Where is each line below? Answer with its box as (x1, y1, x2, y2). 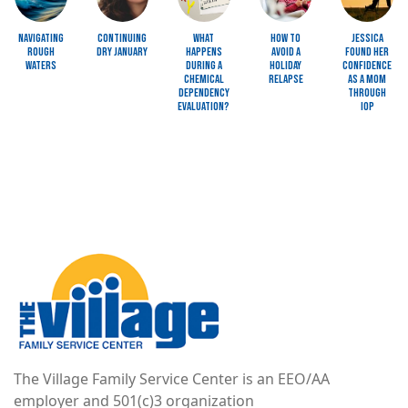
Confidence (342, 57, 393, 73)
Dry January (97, 44, 148, 59)
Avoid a (270, 44, 301, 59)
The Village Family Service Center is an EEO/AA (14, 369, 330, 390)
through (348, 85, 387, 100)
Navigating (17, 30, 64, 46)
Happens (185, 44, 222, 59)
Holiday (270, 57, 302, 73)
